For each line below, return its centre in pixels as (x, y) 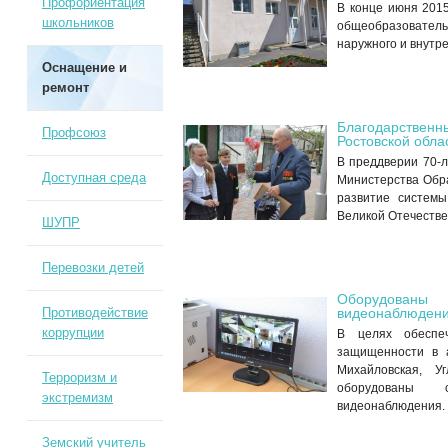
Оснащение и (84, 67)
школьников (77, 22)
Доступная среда (93, 177)
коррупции (72, 332)
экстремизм (77, 397)
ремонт (65, 87)
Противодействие (94, 312)
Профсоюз (73, 132)
